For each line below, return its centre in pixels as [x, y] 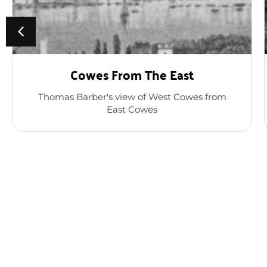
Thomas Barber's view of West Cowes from [132, 97]
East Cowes [132, 109]
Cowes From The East [132, 74]
